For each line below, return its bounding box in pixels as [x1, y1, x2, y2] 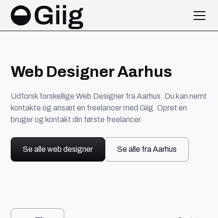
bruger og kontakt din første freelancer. [11, 113, 143, 126]
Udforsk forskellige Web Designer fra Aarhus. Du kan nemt [11, 90, 207, 102]
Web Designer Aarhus [11, 59, 173, 83]
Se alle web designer [23, 143, 93, 155]
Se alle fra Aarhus [117, 143, 177, 155]
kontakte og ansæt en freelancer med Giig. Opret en [11, 102, 187, 114]
